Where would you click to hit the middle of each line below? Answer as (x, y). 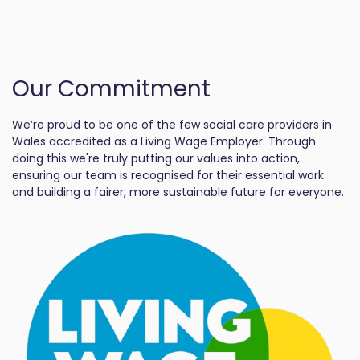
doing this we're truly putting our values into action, (156, 159)
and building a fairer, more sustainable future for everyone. (178, 192)
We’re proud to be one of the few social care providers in (172, 125)
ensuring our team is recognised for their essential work (168, 176)
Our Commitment (111, 89)
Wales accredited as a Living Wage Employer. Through (164, 142)
